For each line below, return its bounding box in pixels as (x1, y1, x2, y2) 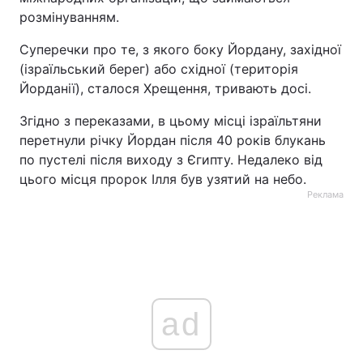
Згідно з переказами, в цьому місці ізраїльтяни (19, 113, 322, 129)
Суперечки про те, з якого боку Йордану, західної (19, 41, 341, 58)
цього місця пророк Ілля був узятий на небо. (19, 171, 306, 187)
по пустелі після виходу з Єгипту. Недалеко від (19, 152, 322, 168)
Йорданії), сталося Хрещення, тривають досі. (19, 80, 311, 96)
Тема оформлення (29, 19, 130, 33)
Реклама (307, 189, 344, 200)
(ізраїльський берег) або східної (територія (19, 61, 298, 77)
